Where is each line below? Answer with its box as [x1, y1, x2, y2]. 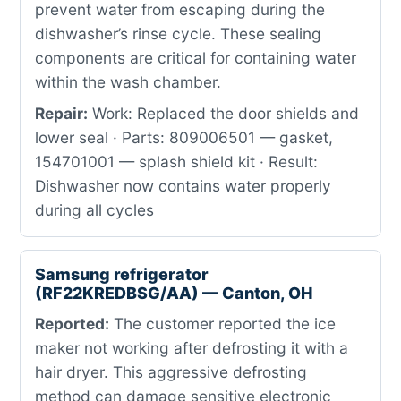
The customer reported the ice [109, 314, 336, 333]
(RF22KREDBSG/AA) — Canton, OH [35, 284, 312, 303]
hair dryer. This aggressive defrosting [35, 363, 307, 381]
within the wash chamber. [35, 73, 221, 91]
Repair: [35, 104, 88, 123]
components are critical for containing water [35, 48, 356, 67]
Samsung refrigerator [35, 265, 209, 284]
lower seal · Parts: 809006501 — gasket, [35, 128, 333, 147]
